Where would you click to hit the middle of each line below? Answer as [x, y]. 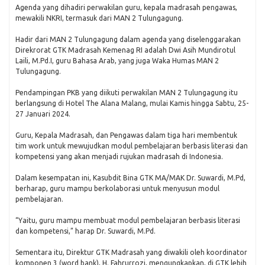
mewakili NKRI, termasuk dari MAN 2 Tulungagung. [99, 18]
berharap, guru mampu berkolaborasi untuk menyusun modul [117, 188]
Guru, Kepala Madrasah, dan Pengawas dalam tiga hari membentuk [126, 135]
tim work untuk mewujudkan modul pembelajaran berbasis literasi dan [132, 146]
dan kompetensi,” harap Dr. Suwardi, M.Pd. [85, 231]
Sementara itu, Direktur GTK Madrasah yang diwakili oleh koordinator [131, 252]
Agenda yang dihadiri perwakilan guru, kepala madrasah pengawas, [126, 7]
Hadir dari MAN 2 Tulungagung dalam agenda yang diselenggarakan [128, 39]
